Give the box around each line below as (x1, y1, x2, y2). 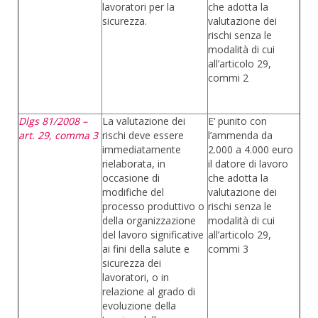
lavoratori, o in (102, 270, 169, 284)
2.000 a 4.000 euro (208, 143, 293, 156)
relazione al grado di (102, 285, 195, 298)
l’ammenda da (208, 128, 273, 142)
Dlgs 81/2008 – (18, 114, 87, 128)
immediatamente (102, 143, 181, 156)
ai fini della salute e (102, 242, 190, 256)
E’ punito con (208, 114, 267, 128)
